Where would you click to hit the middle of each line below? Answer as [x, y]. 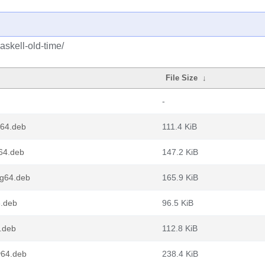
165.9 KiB [180, 177]
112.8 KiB [180, 228]
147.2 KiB [180, 152]
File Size [182, 78]
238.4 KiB [180, 254]
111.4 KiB [180, 127]
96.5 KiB [178, 203]
